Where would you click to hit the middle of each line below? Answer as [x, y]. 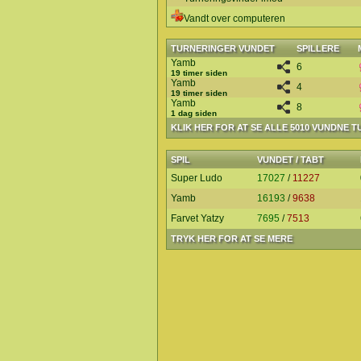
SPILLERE [318, 48]
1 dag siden [194, 113]
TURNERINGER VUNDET [223, 48]
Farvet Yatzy [197, 218]
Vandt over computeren [234, 19]
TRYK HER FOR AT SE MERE [232, 239]
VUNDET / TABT [290, 160]
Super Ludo [197, 178]
